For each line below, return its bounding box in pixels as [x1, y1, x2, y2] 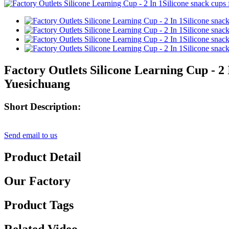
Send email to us [4, 131, 57, 140]
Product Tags [4, 198, 74, 212]
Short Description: [4, 101, 81, 112]
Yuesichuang [4, 77, 70, 90]
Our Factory [4, 174, 71, 188]
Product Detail [4, 150, 81, 164]
